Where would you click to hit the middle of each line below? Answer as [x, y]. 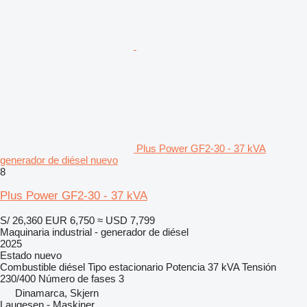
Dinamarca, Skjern [57, 293]
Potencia [185, 267]
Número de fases [77, 278]
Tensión [259, 267]
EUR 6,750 [70, 220]
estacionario [136, 267]
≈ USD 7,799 [126, 220]
